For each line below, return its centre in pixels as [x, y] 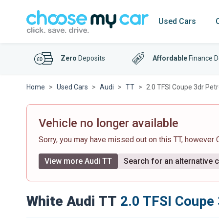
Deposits [91, 58]
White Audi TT [72, 201]
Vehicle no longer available [109, 123]
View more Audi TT [78, 161]
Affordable [170, 58]
